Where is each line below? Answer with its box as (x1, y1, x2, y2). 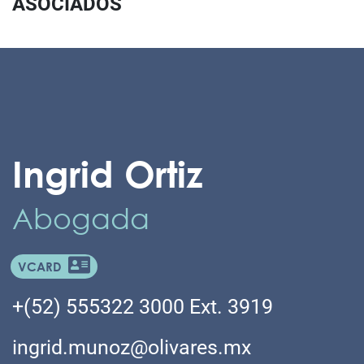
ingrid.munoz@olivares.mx (12, 336, 251, 359)
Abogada (12, 201, 149, 236)
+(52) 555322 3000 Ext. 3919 (12, 295, 273, 318)
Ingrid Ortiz (12, 151, 203, 196)
